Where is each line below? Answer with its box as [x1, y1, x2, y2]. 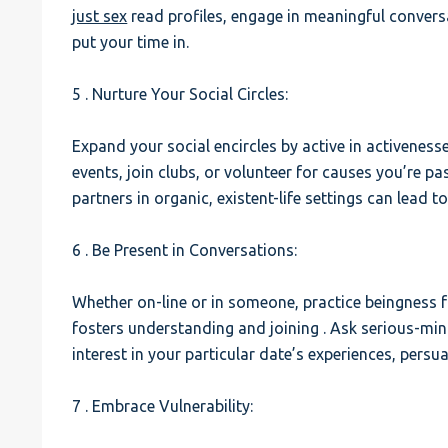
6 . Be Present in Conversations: [72, 241, 298, 259]
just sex [72, 7, 128, 25]
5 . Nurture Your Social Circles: [72, 85, 289, 103]
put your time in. [72, 33, 190, 51]
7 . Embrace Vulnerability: [72, 397, 254, 415]
